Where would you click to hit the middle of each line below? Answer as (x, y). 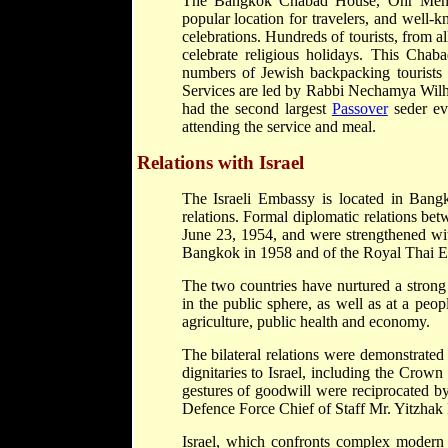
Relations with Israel (220, 162)
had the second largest (256, 108)
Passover (359, 108)
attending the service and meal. (278, 126)
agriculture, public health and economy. (305, 321)
